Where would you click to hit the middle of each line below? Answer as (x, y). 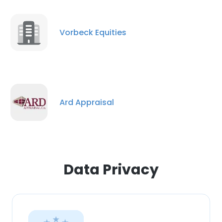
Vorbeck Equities (93, 32)
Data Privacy (111, 169)
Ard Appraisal (87, 102)
